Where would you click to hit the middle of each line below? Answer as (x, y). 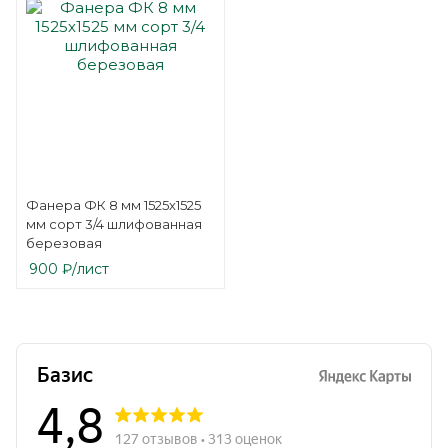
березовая (64, 243)
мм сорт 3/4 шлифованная (114, 224)
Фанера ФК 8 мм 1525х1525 (113, 205)
